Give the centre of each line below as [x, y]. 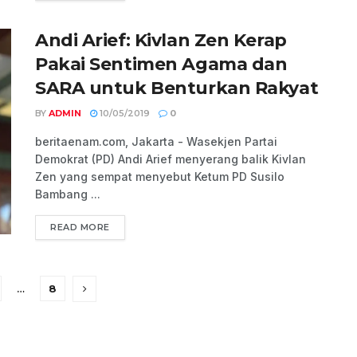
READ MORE [80, 228]
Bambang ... [68, 194]
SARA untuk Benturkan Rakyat [177, 88]
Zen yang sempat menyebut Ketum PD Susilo [160, 177]
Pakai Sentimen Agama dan [161, 65]
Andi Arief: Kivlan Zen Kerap [161, 41]
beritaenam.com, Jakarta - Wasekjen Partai [156, 142]
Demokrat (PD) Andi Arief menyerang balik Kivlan [171, 159]
